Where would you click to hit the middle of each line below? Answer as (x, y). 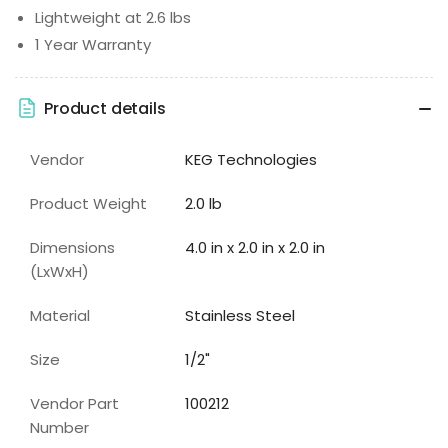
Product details (105, 108)
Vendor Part (74, 404)
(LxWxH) (59, 272)
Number (59, 428)
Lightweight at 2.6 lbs (113, 18)
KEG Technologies (251, 160)
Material (60, 316)
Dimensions (72, 248)
